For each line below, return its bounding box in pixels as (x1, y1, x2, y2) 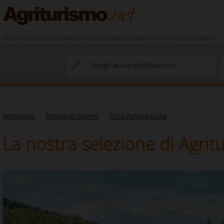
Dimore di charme (46, 111, 98, 120)
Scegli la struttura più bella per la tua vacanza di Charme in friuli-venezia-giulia (2, 33, 213, 42)
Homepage (2, 111, 34, 120)
